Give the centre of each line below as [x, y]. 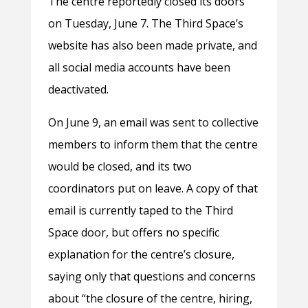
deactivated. [78, 90]
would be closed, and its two [120, 167]
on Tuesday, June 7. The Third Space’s [145, 24]
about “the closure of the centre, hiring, [150, 299]
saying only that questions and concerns [152, 277]
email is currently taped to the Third [140, 211]
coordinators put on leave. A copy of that [153, 189]
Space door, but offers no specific [133, 233]
